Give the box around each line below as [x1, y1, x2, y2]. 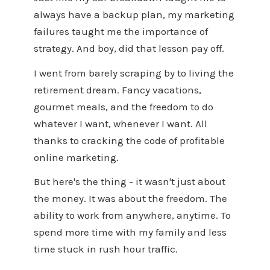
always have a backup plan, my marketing [33, 8, 234, 20]
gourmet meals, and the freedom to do [33, 100, 213, 113]
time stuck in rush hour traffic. [33, 243, 178, 256]
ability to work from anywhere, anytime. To [33, 209, 231, 222]
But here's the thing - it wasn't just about [33, 175, 225, 188]
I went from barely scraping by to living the [33, 66, 234, 79]
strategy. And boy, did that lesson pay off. [33, 42, 224, 54]
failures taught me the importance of [33, 25, 208, 37]
